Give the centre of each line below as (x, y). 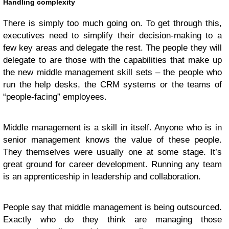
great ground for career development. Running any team (112, 164)
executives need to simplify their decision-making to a (112, 36)
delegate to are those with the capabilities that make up (112, 60)
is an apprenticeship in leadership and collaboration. (102, 177)
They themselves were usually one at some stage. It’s (112, 152)
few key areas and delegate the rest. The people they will (112, 48)
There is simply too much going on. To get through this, (112, 23)
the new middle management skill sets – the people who (112, 72)
